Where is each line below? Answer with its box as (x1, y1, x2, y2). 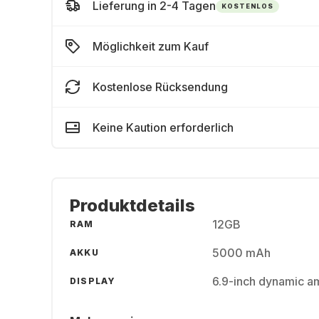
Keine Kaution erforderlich (93, 120, 234, 135)
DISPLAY (70, 276, 116, 286)
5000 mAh (212, 246, 271, 260)
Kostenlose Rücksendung (93, 80, 228, 94)
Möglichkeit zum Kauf (93, 39, 209, 53)
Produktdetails (70, 195, 195, 216)
